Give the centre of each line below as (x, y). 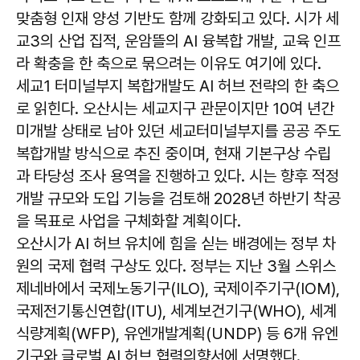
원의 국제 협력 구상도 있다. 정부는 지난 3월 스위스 (176, 266)
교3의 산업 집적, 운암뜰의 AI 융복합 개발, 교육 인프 (178, 41)
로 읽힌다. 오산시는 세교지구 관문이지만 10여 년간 (175, 108)
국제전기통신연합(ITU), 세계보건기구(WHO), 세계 (176, 311)
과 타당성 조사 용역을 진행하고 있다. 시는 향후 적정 (178, 176)
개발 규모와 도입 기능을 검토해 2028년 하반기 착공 (178, 198)
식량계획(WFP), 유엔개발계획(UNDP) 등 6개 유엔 (177, 333)
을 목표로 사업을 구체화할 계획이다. (129, 221)
